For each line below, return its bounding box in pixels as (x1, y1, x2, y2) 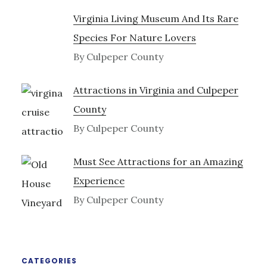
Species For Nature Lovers (73, 31, 196, 44)
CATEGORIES (21, 255, 77, 266)
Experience (73, 174, 125, 187)
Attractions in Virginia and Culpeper (73, 83, 238, 96)
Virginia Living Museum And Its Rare (73, 12, 238, 24)
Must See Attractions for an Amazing (73, 155, 243, 167)
